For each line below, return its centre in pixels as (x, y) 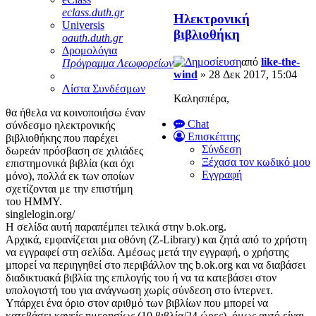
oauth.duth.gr (92, 37)
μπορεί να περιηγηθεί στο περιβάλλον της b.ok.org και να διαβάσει (156, 265)
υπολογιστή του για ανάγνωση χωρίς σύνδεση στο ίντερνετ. (139, 290)
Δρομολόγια (90, 50)
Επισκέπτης (212, 136)
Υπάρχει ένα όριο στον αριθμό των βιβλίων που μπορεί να (137, 303)
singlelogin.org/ (40, 214)
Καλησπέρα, (201, 99)
